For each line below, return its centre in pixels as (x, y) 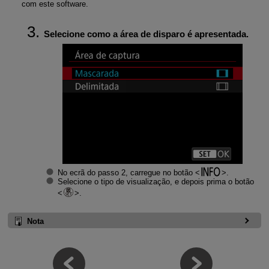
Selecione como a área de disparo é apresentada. (146, 34)
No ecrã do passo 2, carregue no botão (126, 172)
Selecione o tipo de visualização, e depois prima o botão (156, 181)
